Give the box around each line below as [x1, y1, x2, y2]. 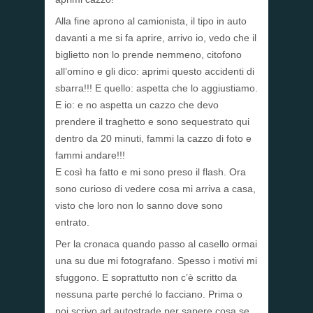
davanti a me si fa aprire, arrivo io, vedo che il [55, 32, 256, 44]
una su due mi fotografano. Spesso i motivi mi [55, 255, 257, 267]
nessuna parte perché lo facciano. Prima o [55, 289, 242, 300]
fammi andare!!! [55, 150, 125, 161]
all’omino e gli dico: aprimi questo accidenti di [55, 66, 254, 78]
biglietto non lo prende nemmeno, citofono [55, 49, 242, 61]
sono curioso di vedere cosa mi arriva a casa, [55, 183, 256, 195]
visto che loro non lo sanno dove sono [55, 200, 223, 212]
